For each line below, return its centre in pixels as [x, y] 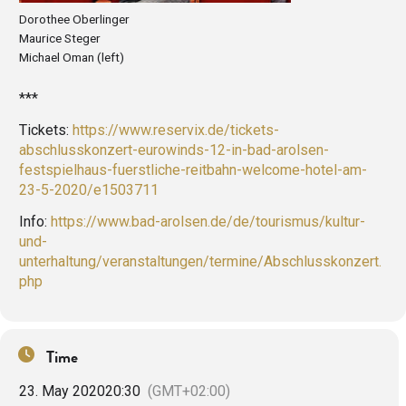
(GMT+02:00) [189, 391]
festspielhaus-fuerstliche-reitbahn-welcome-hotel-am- [193, 170]
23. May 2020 [62, 391]
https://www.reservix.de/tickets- [176, 130]
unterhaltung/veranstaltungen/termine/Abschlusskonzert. [200, 262]
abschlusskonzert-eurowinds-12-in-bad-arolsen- [174, 150]
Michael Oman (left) [72, 58]
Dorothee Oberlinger [74, 19]
